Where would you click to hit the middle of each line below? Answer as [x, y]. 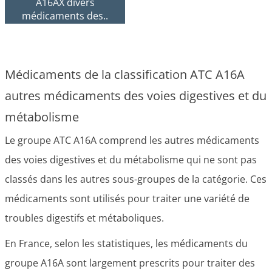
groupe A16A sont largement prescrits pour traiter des [130, 263]
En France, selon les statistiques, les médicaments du [126, 243]
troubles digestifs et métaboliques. [84, 218]
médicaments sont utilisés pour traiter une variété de [127, 199]
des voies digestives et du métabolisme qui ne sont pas [131, 160]
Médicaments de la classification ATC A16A [125, 74]
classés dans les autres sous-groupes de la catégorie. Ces [136, 179]
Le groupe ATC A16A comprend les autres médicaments [132, 140]
